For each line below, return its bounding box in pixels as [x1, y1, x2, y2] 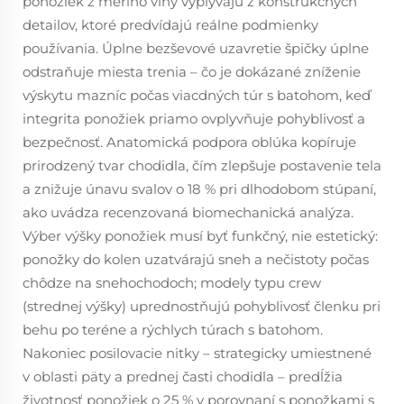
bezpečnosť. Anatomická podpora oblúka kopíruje [23, 133, 356, 151]
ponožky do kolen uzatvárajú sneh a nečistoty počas [23, 251, 369, 268]
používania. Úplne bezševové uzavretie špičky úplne [23, 40, 369, 57]
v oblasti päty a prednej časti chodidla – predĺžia [23, 368, 343, 385]
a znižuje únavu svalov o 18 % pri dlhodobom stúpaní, [23, 180, 376, 197]
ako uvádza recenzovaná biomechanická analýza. [23, 204, 353, 221]
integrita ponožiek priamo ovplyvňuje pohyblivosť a [23, 110, 365, 127]
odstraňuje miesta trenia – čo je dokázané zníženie [23, 63, 361, 80]
